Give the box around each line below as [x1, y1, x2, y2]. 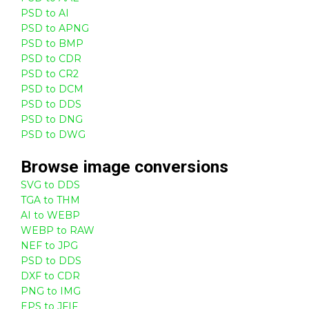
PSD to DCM [21, 82, 83, 95]
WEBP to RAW [21, 223, 94, 237]
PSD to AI [21, 6, 69, 19]
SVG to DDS [21, 178, 80, 191]
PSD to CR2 [21, 67, 79, 80]
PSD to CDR [21, 52, 81, 65]
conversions [130, 156, 228, 177]
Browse [21, 156, 83, 177]
